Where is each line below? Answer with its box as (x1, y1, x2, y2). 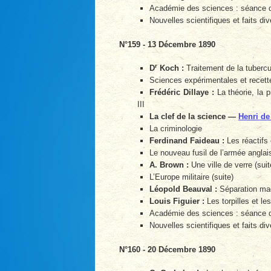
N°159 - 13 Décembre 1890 (119, 39, 215, 49)
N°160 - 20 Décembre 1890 (119, 244, 215, 254)
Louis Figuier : (149, 197, 204, 206)
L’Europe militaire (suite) (149, 172, 233, 182)
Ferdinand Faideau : (149, 136, 224, 146)
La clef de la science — (149, 112, 238, 122)
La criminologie (149, 124, 202, 134)
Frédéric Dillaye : (149, 88, 214, 97)
